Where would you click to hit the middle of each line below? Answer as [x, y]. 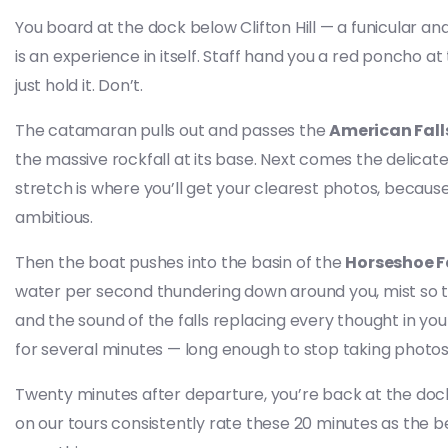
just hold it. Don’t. [79, 85]
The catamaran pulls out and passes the [172, 130]
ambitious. [54, 217]
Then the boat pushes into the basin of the [180, 262]
